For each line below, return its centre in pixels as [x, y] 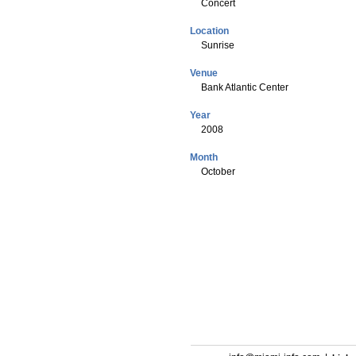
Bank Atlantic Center [244, 87]
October [218, 172]
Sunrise [217, 45]
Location [209, 31]
